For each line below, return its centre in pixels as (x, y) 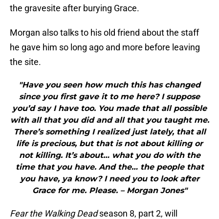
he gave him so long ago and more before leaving (105, 47)
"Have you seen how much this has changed (109, 85)
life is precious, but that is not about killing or (109, 144)
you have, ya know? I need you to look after (109, 179)
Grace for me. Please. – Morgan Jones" (109, 191)
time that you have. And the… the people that (109, 167)
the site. (25, 62)
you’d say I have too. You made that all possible (109, 109)
